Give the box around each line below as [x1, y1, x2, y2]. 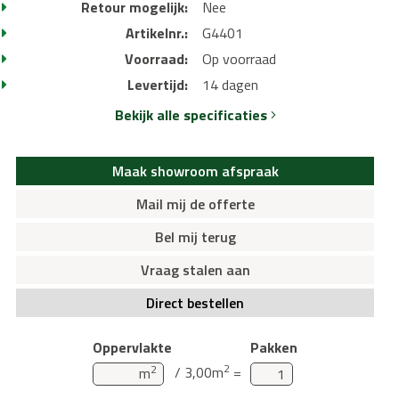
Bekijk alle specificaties [114, 104, 271, 126]
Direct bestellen [146, 291, 244, 313]
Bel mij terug [154, 225, 236, 248]
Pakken [250, 336, 297, 358]
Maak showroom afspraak [111, 159, 279, 182]
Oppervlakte [93, 336, 172, 358]
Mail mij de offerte [135, 192, 255, 215]
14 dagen [202, 74, 258, 96]
